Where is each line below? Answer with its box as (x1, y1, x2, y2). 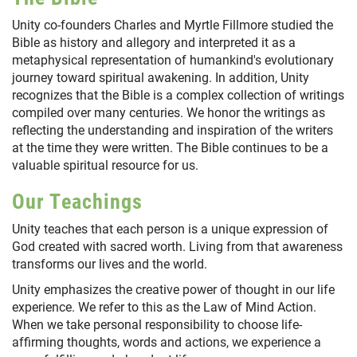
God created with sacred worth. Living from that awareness (12, 237, 343, 255)
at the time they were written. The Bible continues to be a (12, 139, 328, 156)
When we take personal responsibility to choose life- (12, 316, 302, 333)
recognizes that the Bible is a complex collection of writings (12, 86, 344, 104)
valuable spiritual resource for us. (12, 156, 198, 174)
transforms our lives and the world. (12, 255, 207, 273)
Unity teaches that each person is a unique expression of (12, 220, 328, 237)
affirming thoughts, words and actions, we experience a (12, 333, 321, 351)
